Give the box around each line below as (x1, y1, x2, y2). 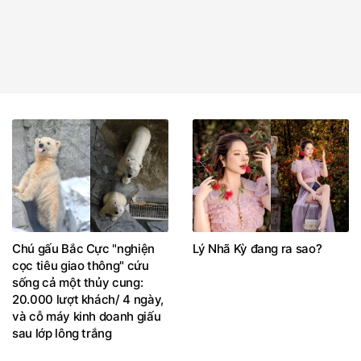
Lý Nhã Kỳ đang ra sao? (193, 240, 322, 256)
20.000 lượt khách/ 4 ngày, (12, 291, 164, 307)
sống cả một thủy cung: (12, 274, 143, 290)
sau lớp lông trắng (12, 325, 112, 341)
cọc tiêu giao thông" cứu (12, 257, 149, 273)
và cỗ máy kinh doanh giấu (12, 308, 161, 324)
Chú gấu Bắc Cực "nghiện (12, 240, 155, 256)
